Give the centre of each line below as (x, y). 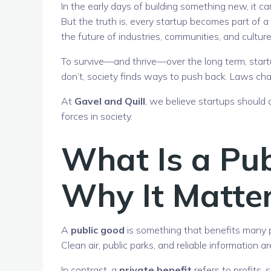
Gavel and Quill (110, 101)
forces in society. (97, 116)
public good (98, 230)
